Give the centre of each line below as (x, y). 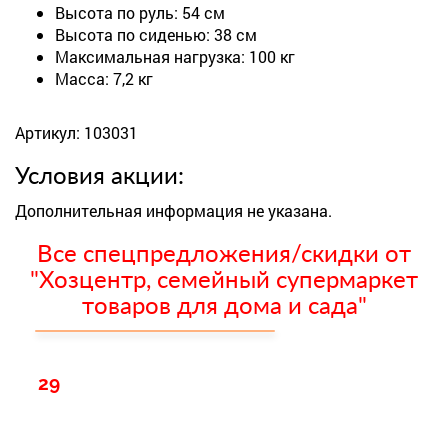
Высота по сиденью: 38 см (156, 34)
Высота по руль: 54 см (140, 12)
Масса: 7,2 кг (104, 78)
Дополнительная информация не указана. (173, 210)
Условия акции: (99, 177)
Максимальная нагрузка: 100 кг (175, 56)
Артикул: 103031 (76, 132)
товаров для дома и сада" (224, 307)
